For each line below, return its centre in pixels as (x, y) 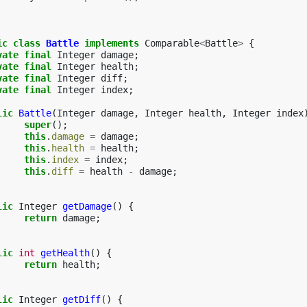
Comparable (172, 43)
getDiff (82, 299)
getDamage (87, 206)
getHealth (65, 253)
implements (112, 43)
